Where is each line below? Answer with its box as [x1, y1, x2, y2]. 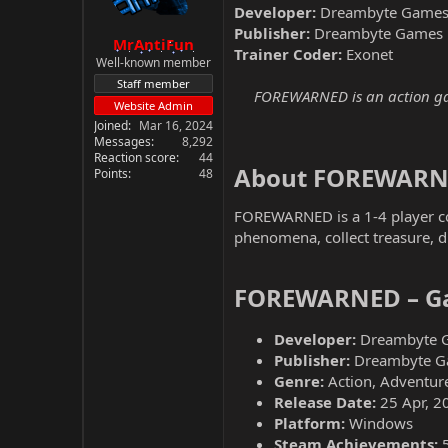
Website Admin [114, 97, 193, 113]
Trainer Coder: [234, 44, 342, 64]
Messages [94, 132, 151, 150]
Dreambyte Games [310, 23, 443, 43]
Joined [94, 116, 128, 134]
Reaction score [94, 148, 176, 166]
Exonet [342, 44, 393, 64]
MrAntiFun [113, 33, 194, 54]
